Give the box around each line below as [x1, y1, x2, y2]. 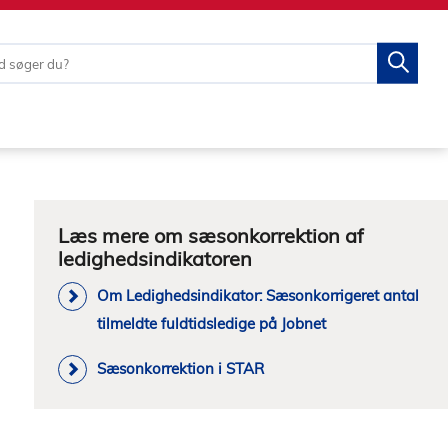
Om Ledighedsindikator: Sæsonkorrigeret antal [97, 286, 419, 305]
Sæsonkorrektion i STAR [97, 359, 264, 378]
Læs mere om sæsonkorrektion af [58, 223, 364, 248]
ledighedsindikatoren [58, 246, 252, 271]
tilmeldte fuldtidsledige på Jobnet [97, 314, 326, 333]
